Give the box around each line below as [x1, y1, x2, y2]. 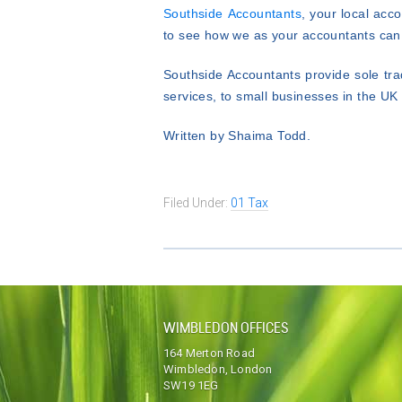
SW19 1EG [163, 379, 219, 392]
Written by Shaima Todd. [163, 128, 311, 143]
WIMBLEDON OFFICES [163, 322, 289, 336]
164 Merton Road [163, 346, 255, 360]
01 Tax [231, 196, 268, 210]
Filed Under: [163, 196, 231, 210]
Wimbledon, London [163, 363, 273, 376]
